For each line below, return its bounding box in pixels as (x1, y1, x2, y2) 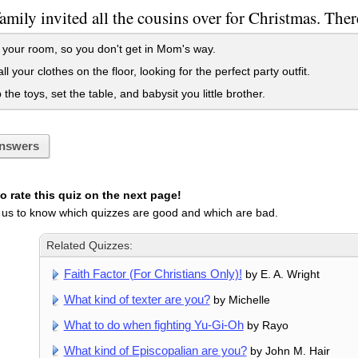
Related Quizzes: (46, 239, 133, 253)
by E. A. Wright (241, 268, 320, 281)
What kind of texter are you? (63, 292, 210, 307)
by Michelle (209, 293, 270, 307)
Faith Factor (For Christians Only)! (63, 267, 242, 281)
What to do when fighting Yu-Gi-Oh (63, 318, 244, 332)
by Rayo (243, 319, 288, 332)
